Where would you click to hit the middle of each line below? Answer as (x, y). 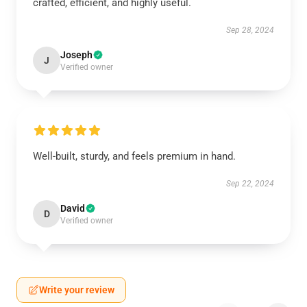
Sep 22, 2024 (250, 184)
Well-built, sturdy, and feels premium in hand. (134, 156)
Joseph (76, 55)
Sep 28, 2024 (250, 30)
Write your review (77, 290)
